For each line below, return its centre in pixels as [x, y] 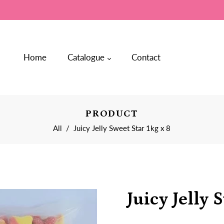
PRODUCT [112, 113]
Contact [146, 57]
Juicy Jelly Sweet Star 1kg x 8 [122, 128]
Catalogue [87, 57]
